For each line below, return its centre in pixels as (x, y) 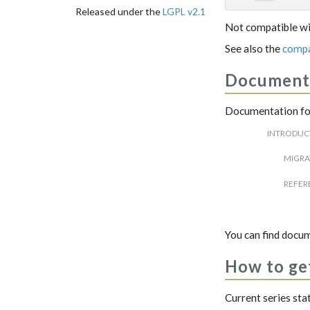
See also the (254, 48)
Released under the (119, 11)
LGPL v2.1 (184, 11)
